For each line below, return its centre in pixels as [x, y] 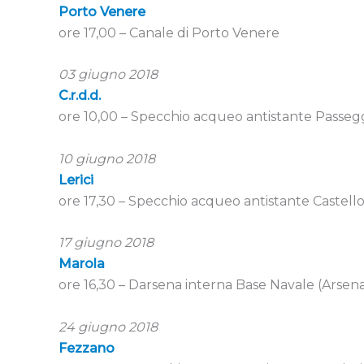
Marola [82, 264]
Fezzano [87, 348]
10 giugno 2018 [107, 158]
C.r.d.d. [80, 96]
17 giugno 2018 [106, 243]
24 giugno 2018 [108, 327]
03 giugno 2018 [108, 75]
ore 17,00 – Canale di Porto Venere [169, 32]
